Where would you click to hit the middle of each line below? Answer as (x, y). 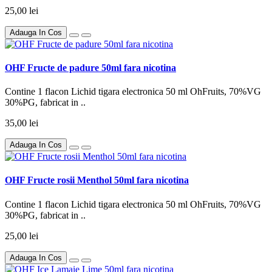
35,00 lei (22, 123)
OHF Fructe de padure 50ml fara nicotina (90, 67)
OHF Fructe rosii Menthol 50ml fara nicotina (97, 180)
